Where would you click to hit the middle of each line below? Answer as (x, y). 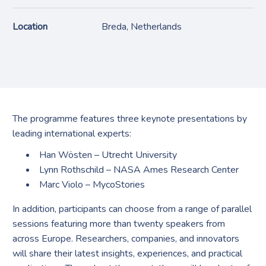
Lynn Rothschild (72, 170)
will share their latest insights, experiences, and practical (128, 253)
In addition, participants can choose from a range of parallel (132, 209)
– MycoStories (114, 184)
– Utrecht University (135, 155)
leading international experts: (72, 133)
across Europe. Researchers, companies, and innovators (126, 238)
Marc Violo (61, 184)
